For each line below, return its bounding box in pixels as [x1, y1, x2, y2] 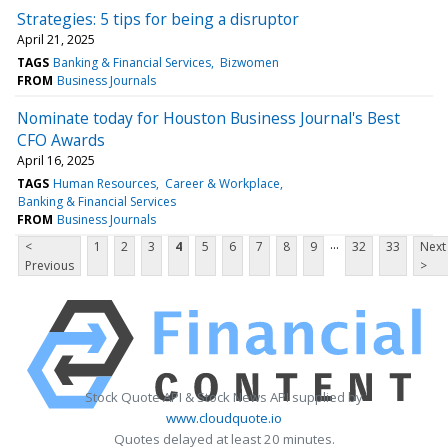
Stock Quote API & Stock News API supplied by [85, 387, 363, 406]
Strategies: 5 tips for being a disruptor [17, 7, 299, 30]
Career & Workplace [164, 174, 280, 192]
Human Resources [53, 174, 157, 192]
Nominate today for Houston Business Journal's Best [17, 106, 400, 129]
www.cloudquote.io [166, 408, 282, 427]
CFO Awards [17, 128, 105, 151]
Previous [25, 256, 74, 274]
